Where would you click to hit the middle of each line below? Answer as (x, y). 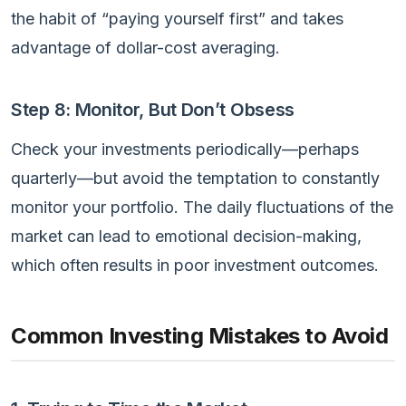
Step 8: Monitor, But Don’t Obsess (153, 109)
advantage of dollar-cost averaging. (145, 47)
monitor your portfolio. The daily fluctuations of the (202, 207)
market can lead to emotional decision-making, (186, 236)
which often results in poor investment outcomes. (195, 265)
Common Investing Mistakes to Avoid (199, 335)
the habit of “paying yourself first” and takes (177, 18)
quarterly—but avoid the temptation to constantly (195, 178)
